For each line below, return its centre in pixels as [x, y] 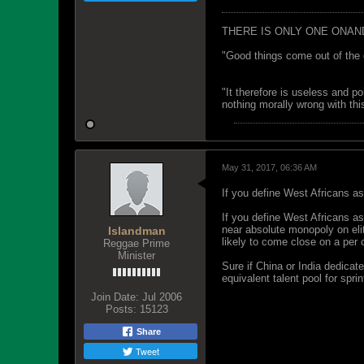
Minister [136, 256]
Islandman [136, 231]
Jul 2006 [162, 297]
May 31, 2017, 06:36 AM [269, 167]
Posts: [121, 309]
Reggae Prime [136, 243]
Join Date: [115, 297]
